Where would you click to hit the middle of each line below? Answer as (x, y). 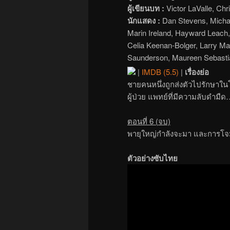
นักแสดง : (144, 20)
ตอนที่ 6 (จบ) (149, 121)
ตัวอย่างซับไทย (152, 158)
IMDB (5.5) (160, 71)
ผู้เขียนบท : (146, 8)
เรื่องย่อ (197, 72)
